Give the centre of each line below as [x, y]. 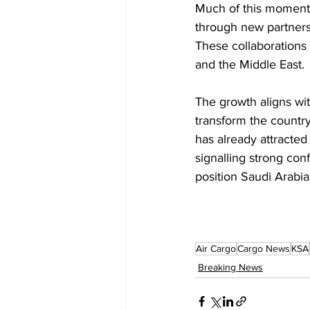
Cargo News [264, 249]
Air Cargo [216, 249]
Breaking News [230, 267]
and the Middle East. [250, 65]
